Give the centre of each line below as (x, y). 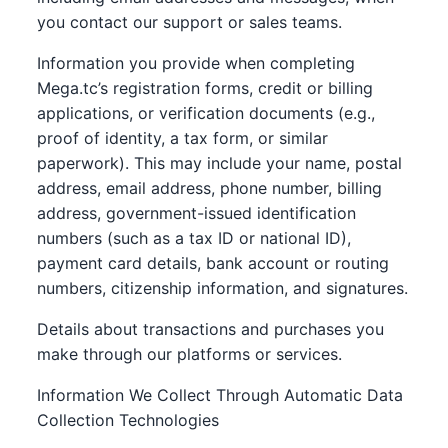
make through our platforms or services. (190, 354)
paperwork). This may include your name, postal (220, 163)
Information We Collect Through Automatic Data (220, 395)
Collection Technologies (128, 420)
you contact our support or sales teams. (190, 22)
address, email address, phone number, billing (210, 188)
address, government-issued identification (197, 213)
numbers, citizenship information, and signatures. (223, 288)
